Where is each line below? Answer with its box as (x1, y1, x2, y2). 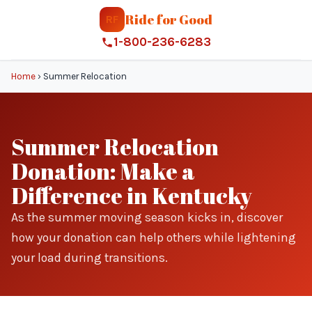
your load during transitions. (11, 251, 168, 265)
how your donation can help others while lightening (11, 231, 296, 244)
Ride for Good (125, 10, 212, 29)
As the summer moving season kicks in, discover (11, 210, 283, 224)
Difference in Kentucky (11, 180, 252, 210)
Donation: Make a (11, 156, 195, 186)
